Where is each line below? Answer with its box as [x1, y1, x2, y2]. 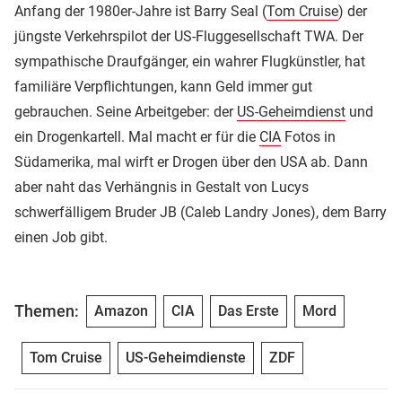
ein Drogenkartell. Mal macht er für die [14, 127, 259, 145]
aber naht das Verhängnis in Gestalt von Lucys [14, 178, 309, 196]
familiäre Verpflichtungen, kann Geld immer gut [14, 77, 312, 95]
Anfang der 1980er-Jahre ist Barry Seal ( [14, 2, 267, 20]
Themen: [14, 301, 79, 321]
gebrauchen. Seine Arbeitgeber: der [14, 102, 237, 120]
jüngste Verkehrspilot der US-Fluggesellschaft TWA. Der [14, 27, 363, 45]
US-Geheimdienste [126, 348, 246, 366]
